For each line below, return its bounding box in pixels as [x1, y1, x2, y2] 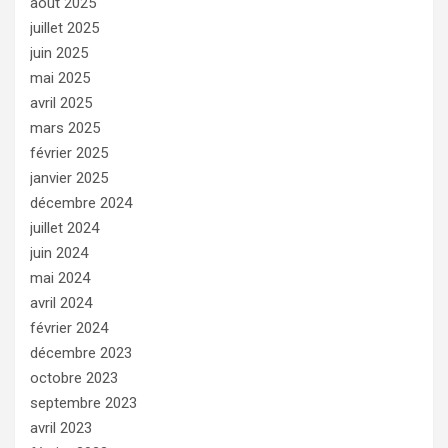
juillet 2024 [30, 218, 99, 237]
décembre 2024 [30, 193, 132, 212]
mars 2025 [30, 118, 100, 137]
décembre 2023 [30, 343, 132, 362]
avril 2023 [30, 418, 92, 437]
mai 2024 [30, 268, 90, 287]
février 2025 [30, 143, 108, 162]
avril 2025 [30, 93, 92, 112]
